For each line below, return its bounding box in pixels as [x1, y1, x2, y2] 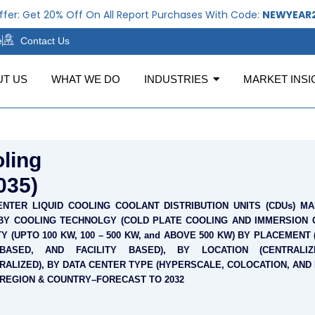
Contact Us [20, 34, 70, 46]
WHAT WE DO [51, 73, 120, 85]
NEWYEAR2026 [234, 8, 309, 22]
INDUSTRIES [144, 73, 208, 85]
